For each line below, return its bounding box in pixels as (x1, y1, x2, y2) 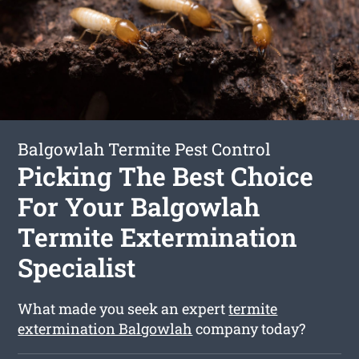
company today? (192, 318, 306, 338)
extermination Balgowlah (18, 318, 193, 338)
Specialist (18, 249, 136, 284)
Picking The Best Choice (18, 158, 314, 193)
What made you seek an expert (18, 298, 229, 318)
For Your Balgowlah (18, 188, 260, 224)
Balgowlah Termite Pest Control (18, 137, 272, 160)
